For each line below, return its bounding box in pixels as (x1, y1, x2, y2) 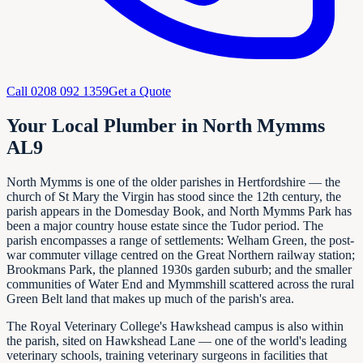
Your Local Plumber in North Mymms (6, 114, 325, 136)
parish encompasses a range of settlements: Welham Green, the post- (6, 233, 354, 247)
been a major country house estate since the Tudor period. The (6, 218, 323, 233)
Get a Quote (109, 83, 171, 98)
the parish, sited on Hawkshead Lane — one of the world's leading (6, 333, 347, 348)
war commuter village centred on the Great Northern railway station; (6, 247, 355, 262)
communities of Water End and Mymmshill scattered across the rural (6, 276, 354, 291)
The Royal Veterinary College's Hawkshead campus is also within (6, 318, 344, 333)
